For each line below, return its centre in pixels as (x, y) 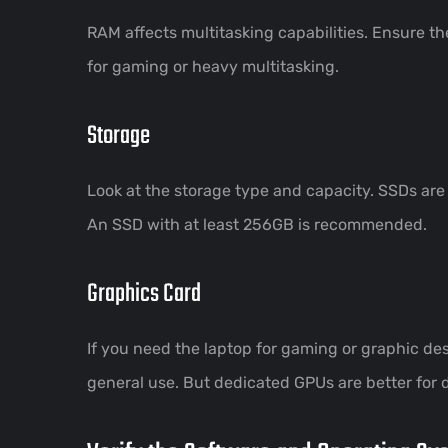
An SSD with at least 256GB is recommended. (257, 224)
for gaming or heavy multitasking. (213, 66)
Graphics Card (144, 293)
